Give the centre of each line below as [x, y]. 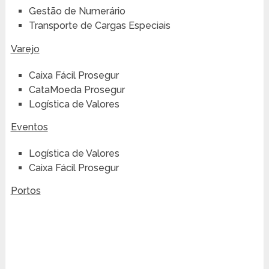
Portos [26, 191]
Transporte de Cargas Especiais [99, 26]
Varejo [25, 49]
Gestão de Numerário [77, 11]
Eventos [29, 127]
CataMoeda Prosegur [77, 89]
